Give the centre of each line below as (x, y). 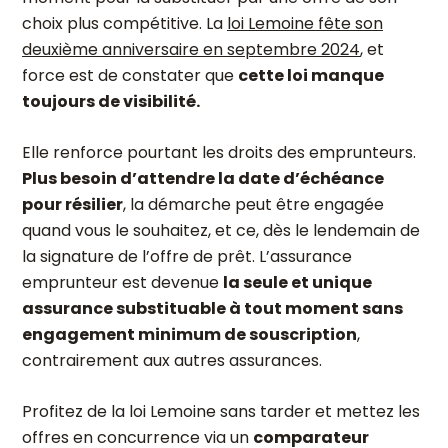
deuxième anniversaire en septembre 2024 (191, 49)
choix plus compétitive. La (124, 23)
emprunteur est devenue (122, 282)
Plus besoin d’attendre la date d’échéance (203, 178)
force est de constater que (130, 75)
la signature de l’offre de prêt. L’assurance (187, 256)
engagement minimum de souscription (189, 334)
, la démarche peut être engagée (253, 204)
